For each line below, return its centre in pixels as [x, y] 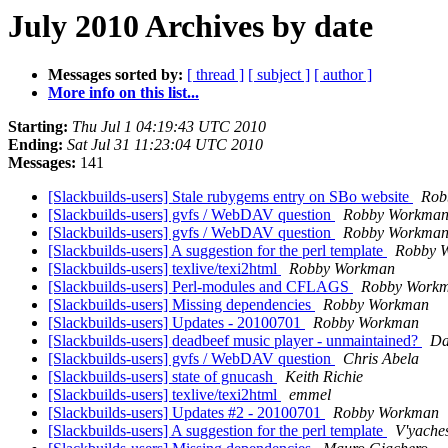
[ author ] [343, 75]
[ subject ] [279, 75]
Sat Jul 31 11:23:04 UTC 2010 [165, 145]
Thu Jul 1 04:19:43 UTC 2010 [169, 127]
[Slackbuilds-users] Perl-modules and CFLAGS [200, 287]
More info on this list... [123, 93]
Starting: [38, 127]
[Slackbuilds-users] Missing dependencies [181, 305]
